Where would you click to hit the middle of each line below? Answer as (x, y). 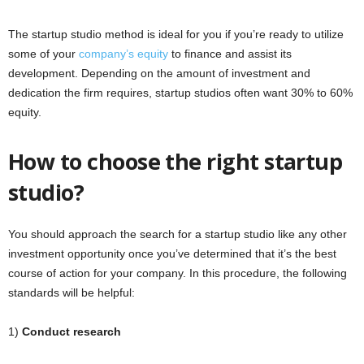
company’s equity (123, 54)
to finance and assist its (230, 54)
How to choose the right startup (175, 161)
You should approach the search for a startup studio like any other (178, 234)
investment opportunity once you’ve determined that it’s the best (172, 253)
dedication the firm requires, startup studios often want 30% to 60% (180, 93)
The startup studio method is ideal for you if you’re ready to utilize (176, 34)
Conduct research (71, 331)
